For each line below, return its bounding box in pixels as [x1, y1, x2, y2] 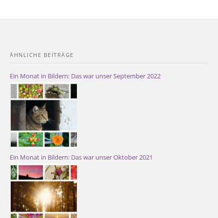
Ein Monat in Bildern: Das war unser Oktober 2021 [10, 153, 153, 162]
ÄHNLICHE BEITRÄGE [10, 51, 74, 59]
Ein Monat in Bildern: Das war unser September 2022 [10, 72, 161, 81]
